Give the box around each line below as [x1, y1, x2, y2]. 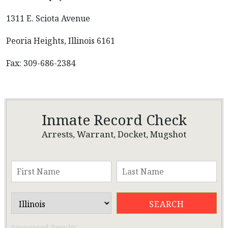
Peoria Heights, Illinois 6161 [6, 35, 115, 46]
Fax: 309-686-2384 [6, 58, 75, 69]
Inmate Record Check [41, 110, 187, 129]
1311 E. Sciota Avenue [6, 13, 90, 24]
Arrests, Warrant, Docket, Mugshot [42, 128, 186, 140]
